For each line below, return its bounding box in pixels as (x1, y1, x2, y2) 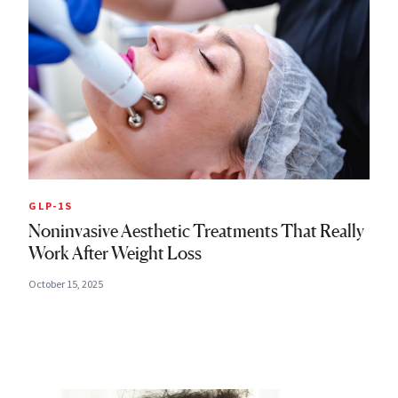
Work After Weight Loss (28, 243, 202, 265)
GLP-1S (28, 199, 73, 213)
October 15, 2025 (28, 277, 103, 291)
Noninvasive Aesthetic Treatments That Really (28, 220, 364, 243)
